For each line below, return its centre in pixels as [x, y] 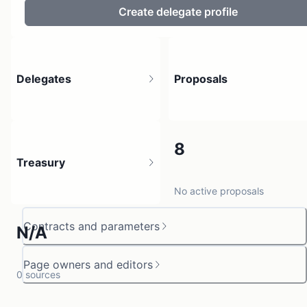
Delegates [44, 78]
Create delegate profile [178, 12]
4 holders [37, 191]
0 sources [38, 274]
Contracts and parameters [91, 226]
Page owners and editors [88, 264]
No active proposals [219, 191]
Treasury [41, 162]
